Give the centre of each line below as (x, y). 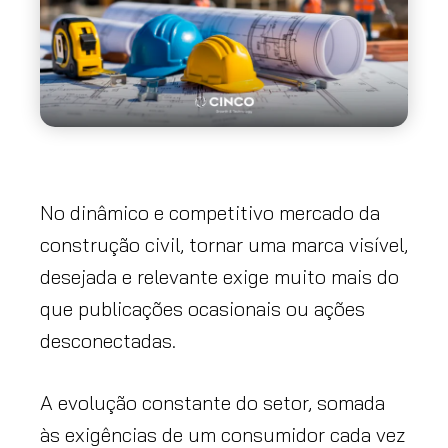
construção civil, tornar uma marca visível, (224, 244)
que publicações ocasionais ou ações (202, 308)
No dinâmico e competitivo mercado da (210, 212)
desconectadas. (108, 340)
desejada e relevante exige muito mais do (219, 276)
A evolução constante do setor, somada (212, 402)
